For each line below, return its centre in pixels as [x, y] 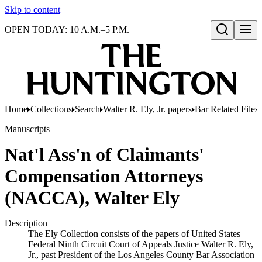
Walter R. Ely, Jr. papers [147, 109]
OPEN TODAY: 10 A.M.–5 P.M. [67, 30]
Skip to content [32, 10]
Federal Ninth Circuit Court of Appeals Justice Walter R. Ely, [141, 244]
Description [26, 223]
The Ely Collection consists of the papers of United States [134, 234]
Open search [236, 42]
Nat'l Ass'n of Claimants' [104, 154]
